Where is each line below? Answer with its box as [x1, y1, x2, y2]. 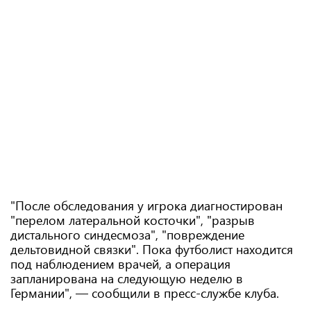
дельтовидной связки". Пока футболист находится [10, 241, 293, 258]
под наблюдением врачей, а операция [10, 255, 230, 272]
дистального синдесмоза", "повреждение [10, 226, 244, 243]
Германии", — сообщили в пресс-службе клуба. [10, 285, 279, 301]
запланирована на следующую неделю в [10, 270, 243, 287]
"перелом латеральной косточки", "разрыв [10, 212, 255, 228]
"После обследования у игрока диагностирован [10, 197, 283, 214]
